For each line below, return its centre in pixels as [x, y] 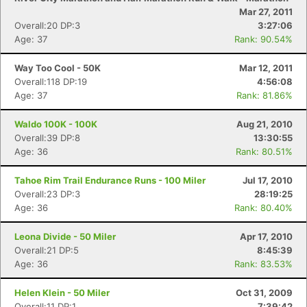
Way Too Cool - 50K [58, 68]
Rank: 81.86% [265, 95]
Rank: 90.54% [263, 39]
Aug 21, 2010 [265, 124]
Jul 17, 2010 [268, 180]
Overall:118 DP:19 [51, 82]
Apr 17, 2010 [266, 236]
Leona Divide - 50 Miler [65, 236]
